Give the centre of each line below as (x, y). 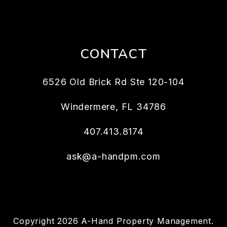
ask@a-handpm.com (113, 156)
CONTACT (113, 54)
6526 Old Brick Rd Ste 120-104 (113, 82)
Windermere (88, 106)
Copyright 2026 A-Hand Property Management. (113, 221)
